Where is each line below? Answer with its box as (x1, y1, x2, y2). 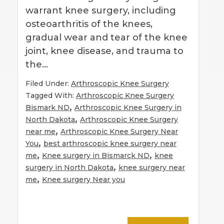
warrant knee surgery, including (25, 4, 176, 16)
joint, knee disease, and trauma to (25, 45, 183, 56)
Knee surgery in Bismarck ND (42, 150, 149, 160)
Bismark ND (25, 102, 69, 112)
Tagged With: (25, 90, 76, 100)
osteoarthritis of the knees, (25, 18, 152, 29)
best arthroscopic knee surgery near (43, 138, 176, 148)
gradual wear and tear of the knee (25, 31, 187, 43)
